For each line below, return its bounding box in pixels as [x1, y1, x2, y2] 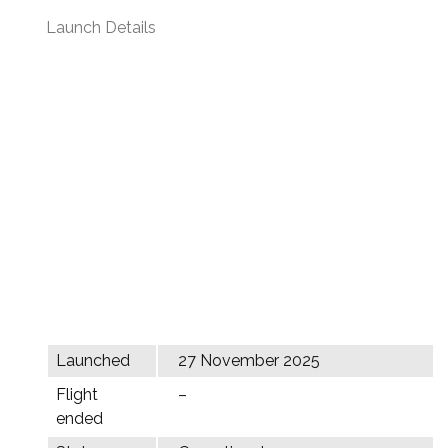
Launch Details [46, 18, 156, 37]
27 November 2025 [178, 351, 320, 370]
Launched [56, 351, 130, 370]
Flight [56, 385, 98, 404]
